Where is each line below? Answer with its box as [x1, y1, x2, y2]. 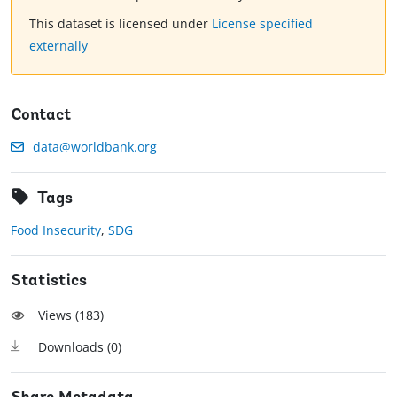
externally [29, 37, 88, 55]
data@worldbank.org [33, 138, 157, 156]
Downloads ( [38, 339, 111, 356]
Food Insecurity [11, 222, 101, 239]
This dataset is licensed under [29, 15, 212, 33]
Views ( [38, 307, 79, 324]
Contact [11, 107, 72, 125]
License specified [212, 15, 313, 33]
